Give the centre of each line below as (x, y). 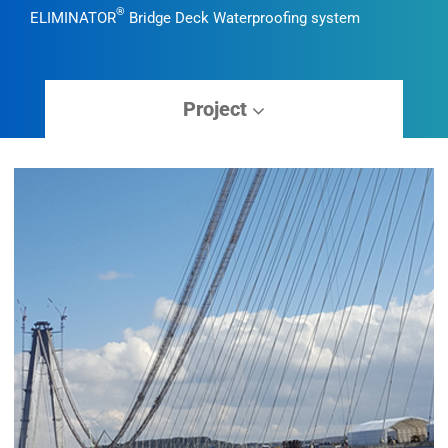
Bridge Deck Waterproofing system (242, 17)
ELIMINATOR (73, 17)
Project (217, 108)
